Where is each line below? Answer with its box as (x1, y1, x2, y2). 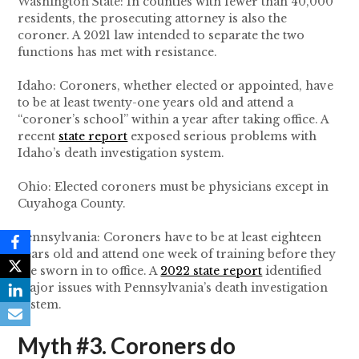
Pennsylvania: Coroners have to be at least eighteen (18, 230, 322, 245)
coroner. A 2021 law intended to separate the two (18, 28, 305, 43)
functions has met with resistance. (18, 45, 218, 60)
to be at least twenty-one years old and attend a (18, 95, 294, 111)
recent (18, 129, 59, 144)
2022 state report (160, 264, 263, 279)
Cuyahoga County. (18, 196, 127, 212)
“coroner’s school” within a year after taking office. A (18, 112, 329, 127)
